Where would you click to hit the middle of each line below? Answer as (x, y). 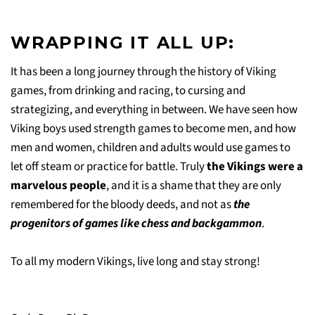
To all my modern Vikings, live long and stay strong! (135, 261)
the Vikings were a (255, 166)
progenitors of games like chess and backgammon (136, 223)
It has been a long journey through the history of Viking (143, 71)
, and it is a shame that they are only (194, 185)
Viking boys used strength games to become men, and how (153, 128)
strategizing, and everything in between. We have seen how (154, 109)
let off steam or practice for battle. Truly (109, 166)
